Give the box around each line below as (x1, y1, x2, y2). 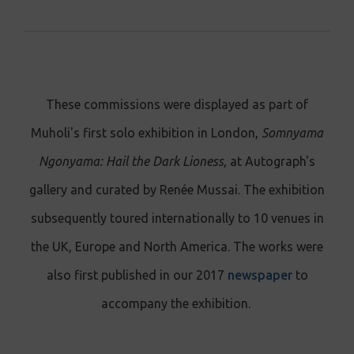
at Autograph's (230, 153, 315, 168)
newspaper (227, 267, 292, 282)
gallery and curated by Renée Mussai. (29, 182, 243, 197)
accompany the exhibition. (100, 296, 254, 311)
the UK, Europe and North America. (31, 239, 233, 254)
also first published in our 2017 (46, 267, 228, 282)
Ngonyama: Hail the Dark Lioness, (39, 153, 230, 168)
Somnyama (262, 125, 323, 140)
